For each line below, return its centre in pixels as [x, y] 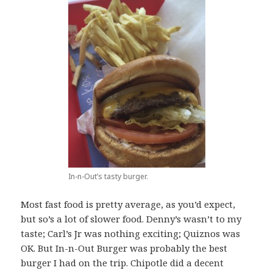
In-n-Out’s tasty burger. [108, 177]
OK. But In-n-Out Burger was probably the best [124, 248]
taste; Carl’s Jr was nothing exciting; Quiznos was [131, 234]
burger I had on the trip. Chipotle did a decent [122, 263]
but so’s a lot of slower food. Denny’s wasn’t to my [131, 219]
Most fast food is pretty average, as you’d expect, [128, 204]
